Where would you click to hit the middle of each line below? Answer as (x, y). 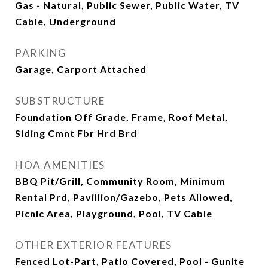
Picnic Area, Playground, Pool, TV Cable (114, 213)
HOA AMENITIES (60, 165)
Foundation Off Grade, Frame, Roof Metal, (121, 117)
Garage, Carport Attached (81, 69)
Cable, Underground (66, 21)
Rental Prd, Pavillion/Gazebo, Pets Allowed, (124, 197)
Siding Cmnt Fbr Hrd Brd (76, 133)
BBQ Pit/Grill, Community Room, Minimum (120, 181)
